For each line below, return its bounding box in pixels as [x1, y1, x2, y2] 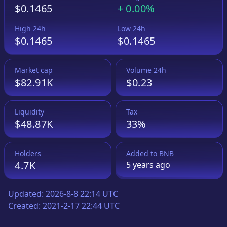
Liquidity [15, 106, 44, 117]
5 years [126, 159, 154, 170]
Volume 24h [126, 65, 166, 75]
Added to [126, 148, 159, 158]
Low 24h [118, 23, 145, 33]
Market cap [15, 65, 53, 75]
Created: [8, 200, 43, 211]
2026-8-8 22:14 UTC [46, 187, 118, 199]
